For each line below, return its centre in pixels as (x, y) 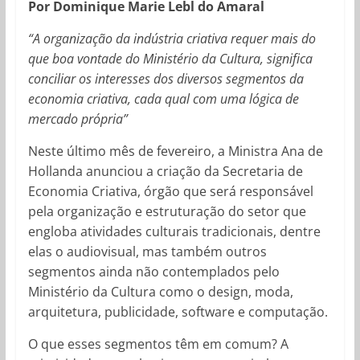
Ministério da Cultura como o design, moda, (160, 291)
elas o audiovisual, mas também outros (147, 251)
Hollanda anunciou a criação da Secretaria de (165, 171)
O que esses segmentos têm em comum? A (158, 344)
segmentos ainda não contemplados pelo (153, 271)
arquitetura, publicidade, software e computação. (178, 311)
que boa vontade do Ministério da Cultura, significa (170, 58)
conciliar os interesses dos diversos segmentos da (166, 78)
